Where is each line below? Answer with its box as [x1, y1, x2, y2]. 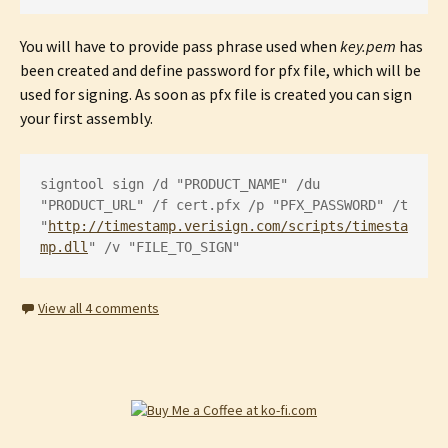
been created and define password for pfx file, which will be [20, 60, 421, 80]
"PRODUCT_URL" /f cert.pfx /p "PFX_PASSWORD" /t [40, 197, 408, 213]
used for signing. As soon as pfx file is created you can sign [20, 84, 412, 104]
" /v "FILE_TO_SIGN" [88, 239, 240, 255]
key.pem [340, 36, 396, 56]
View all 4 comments [38, 299, 159, 317]
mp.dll [40, 239, 88, 255]
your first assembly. [20, 108, 153, 128]
